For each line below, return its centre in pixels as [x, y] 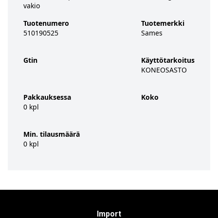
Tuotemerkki [163, 23]
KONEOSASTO [164, 70]
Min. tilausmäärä [52, 134]
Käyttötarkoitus [168, 60]
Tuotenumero [46, 23]
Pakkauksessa [47, 97]
